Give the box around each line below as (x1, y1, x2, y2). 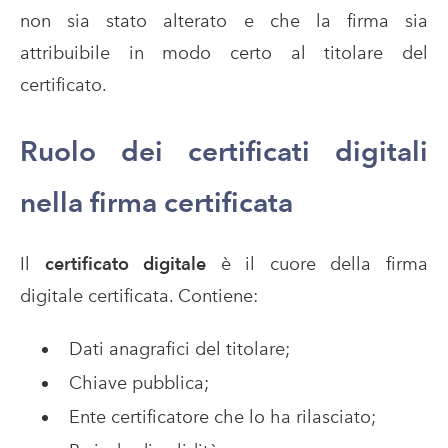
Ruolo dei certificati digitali (20, 134, 428, 169)
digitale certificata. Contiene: (20, 285, 258, 307)
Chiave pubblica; (68, 372, 209, 394)
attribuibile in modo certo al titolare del (20, 42, 428, 64)
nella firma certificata (20, 185, 293, 220)
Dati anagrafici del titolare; (68, 338, 290, 360)
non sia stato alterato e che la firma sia (20, 10, 428, 32)
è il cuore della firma (206, 253, 429, 275)
